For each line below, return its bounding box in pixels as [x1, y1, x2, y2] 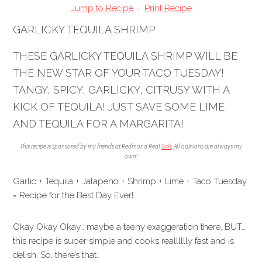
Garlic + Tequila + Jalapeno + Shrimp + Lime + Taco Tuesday [13, 176, 247, 187]
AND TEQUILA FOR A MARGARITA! [13, 118, 184, 130]
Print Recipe [144, 3, 192, 13]
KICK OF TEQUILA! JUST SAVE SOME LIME [13, 101, 225, 113]
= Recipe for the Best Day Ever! [13, 190, 134, 201]
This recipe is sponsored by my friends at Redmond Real [20, 142, 161, 150]
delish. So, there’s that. [13, 250, 99, 260]
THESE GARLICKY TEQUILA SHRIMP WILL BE [13, 50, 238, 62]
